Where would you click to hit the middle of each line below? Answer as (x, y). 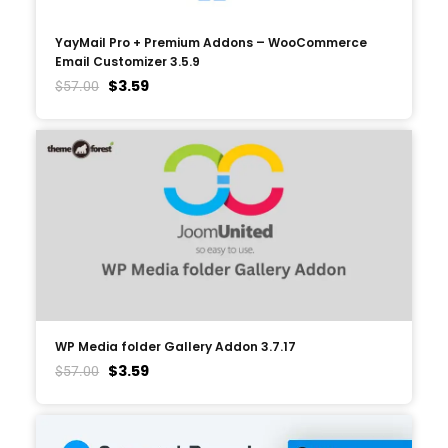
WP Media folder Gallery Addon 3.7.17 (176, 346)
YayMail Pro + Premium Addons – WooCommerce (211, 42)
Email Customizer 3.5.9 (128, 61)
